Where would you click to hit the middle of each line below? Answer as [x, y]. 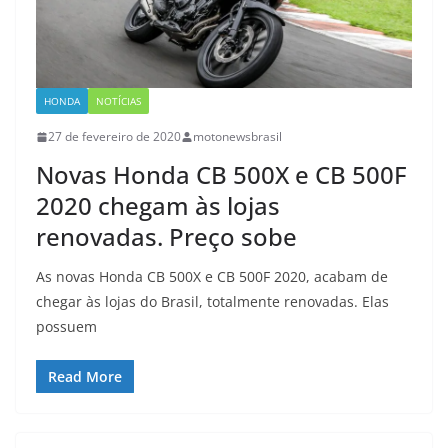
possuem [66, 327]
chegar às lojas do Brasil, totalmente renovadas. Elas [212, 302]
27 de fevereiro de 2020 [114, 137]
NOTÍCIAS [118, 101]
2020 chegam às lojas [158, 206]
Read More [85, 377]
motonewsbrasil [237, 137]
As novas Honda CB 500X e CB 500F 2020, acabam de [212, 277]
